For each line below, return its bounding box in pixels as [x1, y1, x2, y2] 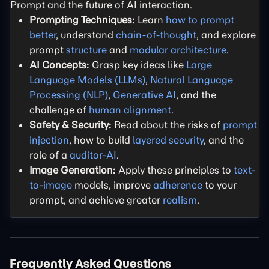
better [29, 28, 56, 41]
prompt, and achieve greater [29, 193, 163, 206]
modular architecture [130, 43, 226, 56]
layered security [133, 133, 204, 146]
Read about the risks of [112, 118, 223, 131]
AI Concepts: [29, 58, 89, 71]
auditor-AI [70, 148, 116, 161]
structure [66, 43, 107, 56]
